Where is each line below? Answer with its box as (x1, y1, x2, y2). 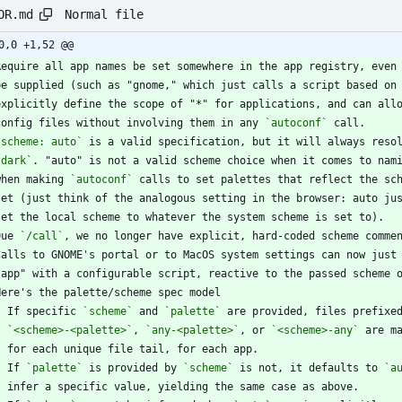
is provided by (83, 362, 183, 375)
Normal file (65, 6, 144, 22)
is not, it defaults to (233, 362, 384, 375)
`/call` (20, 230, 64, 243)
